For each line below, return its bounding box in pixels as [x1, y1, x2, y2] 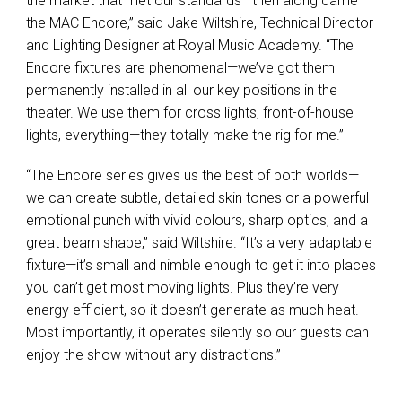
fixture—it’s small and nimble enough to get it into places [26, 257, 376, 275]
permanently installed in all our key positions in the [26, 82, 337, 100]
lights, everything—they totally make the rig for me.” [26, 127, 344, 144]
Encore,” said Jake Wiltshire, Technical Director [79, 14, 373, 32]
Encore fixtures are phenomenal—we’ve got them [26, 59, 335, 77]
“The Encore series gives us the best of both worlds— [26, 167, 359, 185]
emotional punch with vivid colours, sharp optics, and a [26, 212, 368, 230]
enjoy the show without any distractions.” [26, 346, 281, 364]
